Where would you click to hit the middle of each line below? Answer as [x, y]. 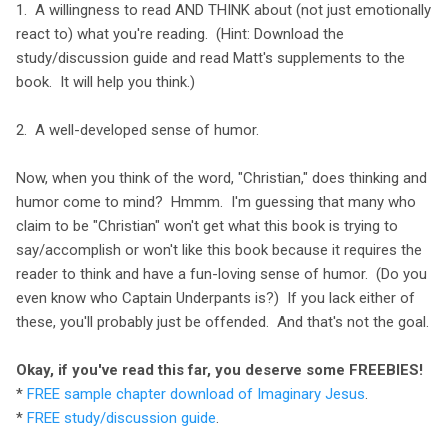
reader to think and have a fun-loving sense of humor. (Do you [221, 273]
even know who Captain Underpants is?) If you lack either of [215, 297]
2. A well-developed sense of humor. [137, 129]
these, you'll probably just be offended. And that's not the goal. [222, 321]
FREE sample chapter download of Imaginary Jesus [196, 393]
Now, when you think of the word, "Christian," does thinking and [221, 177]
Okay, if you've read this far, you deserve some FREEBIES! [219, 369]
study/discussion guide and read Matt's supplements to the [210, 57]
